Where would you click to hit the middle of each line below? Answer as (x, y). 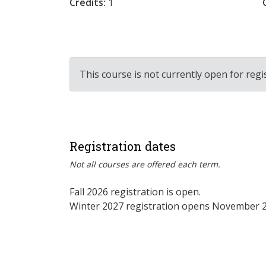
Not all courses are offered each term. (145, 164)
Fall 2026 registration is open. (135, 191)
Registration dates (123, 146)
